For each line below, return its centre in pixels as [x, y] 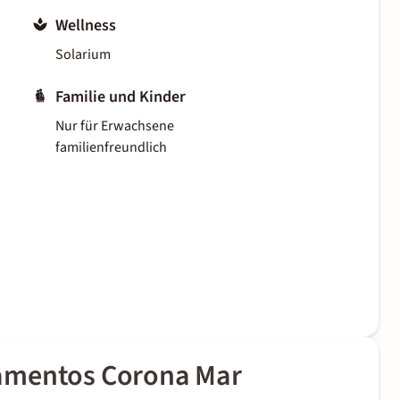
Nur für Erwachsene [115, 126]
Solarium [83, 55]
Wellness [86, 26]
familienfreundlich [111, 148]
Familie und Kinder [121, 97]
